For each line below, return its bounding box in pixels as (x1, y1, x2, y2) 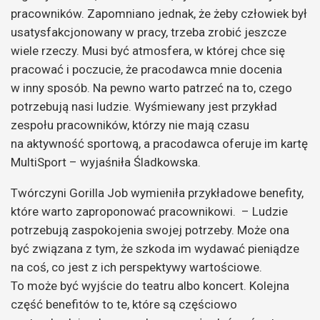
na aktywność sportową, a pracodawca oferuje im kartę (11, 136, 308, 151)
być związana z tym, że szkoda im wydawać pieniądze (11, 241, 299, 256)
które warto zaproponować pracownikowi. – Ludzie (11, 204, 288, 219)
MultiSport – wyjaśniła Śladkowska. (11, 154, 201, 169)
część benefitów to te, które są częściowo (11, 296, 237, 311)
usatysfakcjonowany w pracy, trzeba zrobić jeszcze (11, 24, 286, 39)
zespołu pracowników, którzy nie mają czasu (11, 117, 249, 132)
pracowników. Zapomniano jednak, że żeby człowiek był (11, 6, 307, 21)
